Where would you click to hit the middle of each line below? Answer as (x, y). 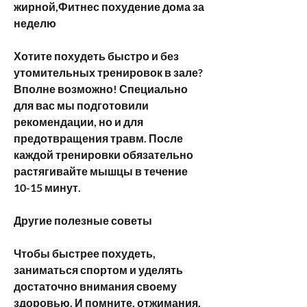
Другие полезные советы (83, 220)
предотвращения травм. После (98, 138)
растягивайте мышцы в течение (101, 171)
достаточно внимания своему (95, 286)
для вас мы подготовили (81, 105)
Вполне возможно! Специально (101, 88)
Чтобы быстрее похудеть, (85, 253)
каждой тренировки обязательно (103, 154)
